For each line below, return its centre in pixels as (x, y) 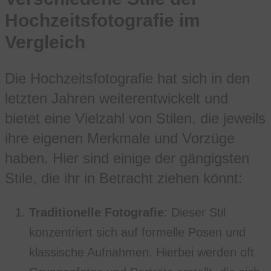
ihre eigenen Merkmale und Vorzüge (120, 139)
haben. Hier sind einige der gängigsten (127, 158)
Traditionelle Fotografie (96, 213)
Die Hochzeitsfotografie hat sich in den (127, 79)
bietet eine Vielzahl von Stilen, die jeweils (135, 119)
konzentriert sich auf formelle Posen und (137, 233)
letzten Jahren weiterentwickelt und (116, 99)
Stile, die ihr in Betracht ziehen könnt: (124, 178)
